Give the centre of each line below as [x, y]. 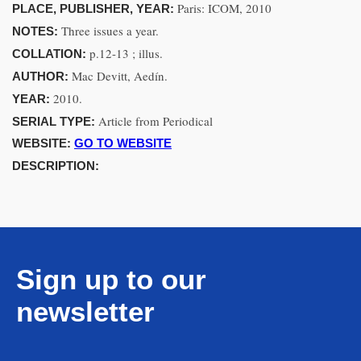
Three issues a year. [110, 31]
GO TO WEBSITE [123, 143]
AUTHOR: [42, 76]
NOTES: [37, 31]
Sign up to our [111, 279]
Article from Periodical [156, 121]
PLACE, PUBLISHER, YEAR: [95, 8]
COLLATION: [51, 54]
